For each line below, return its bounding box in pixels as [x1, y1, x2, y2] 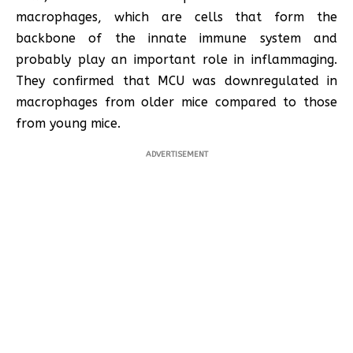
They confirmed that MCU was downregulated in [16, 72, 337, 88]
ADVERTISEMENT [145, 149, 208, 159]
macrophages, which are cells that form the [16, 9, 337, 24]
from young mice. [16, 115, 121, 131]
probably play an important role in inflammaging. [16, 51, 337, 67]
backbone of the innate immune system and [16, 30, 337, 46]
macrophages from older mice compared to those [16, 94, 337, 110]
